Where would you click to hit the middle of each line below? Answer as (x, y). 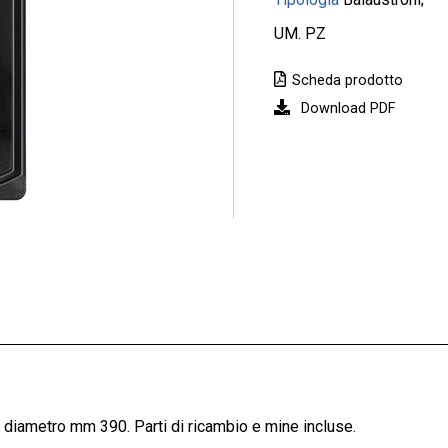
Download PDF (348, 109)
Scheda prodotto (347, 81)
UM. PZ (300, 33)
